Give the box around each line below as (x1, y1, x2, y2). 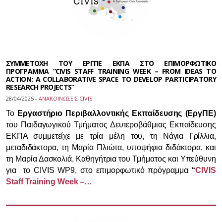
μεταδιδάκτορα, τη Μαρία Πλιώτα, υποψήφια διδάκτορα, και (6, 143, 216, 152)
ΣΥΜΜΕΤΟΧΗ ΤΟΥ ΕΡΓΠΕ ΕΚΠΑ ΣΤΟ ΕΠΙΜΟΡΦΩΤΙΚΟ (6, 58, 216, 68)
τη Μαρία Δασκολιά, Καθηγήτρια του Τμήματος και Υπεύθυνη (6, 155, 216, 163)
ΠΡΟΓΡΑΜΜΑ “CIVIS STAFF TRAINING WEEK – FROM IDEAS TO (6, 66, 216, 76)
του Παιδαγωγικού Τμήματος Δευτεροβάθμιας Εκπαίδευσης (6, 120, 216, 129)
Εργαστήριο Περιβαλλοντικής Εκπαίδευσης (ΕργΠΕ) (17, 109, 216, 117)
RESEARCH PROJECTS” (6, 82, 74, 92)
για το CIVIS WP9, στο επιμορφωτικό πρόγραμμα (6, 166, 192, 174)
